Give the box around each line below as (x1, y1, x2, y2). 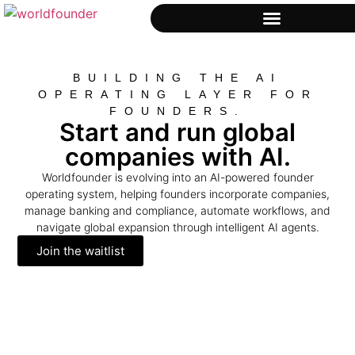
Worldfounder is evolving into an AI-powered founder (41, 170, 314, 184)
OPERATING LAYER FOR (37, 88, 318, 101)
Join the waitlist (36, 243, 125, 258)
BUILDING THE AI (73, 71, 282, 84)
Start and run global (59, 117, 296, 147)
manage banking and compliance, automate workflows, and (25, 204, 330, 217)
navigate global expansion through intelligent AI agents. (36, 220, 319, 234)
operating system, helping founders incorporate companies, (25, 187, 330, 200)
